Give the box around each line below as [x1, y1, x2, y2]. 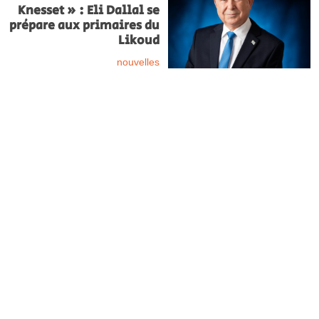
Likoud [118, 31, 159, 50]
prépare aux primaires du [9, 16, 159, 35]
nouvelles [117, 54, 159, 68]
